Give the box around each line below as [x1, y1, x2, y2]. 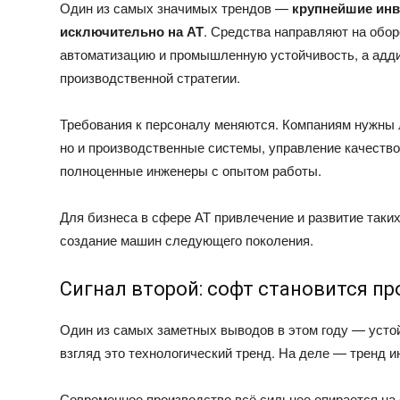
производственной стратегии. [60, 67, 241, 87]
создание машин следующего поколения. [60, 229, 314, 249]
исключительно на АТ [60, 21, 204, 41]
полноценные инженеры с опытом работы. [60, 160, 322, 179]
